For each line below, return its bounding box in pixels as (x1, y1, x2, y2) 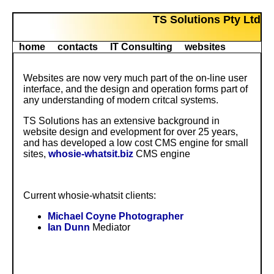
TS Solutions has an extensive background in (23, 116, 220, 126)
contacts (57, 42, 98, 52)
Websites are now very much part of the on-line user (23, 73, 247, 83)
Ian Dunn (48, 222, 90, 232)
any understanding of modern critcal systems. (23, 95, 218, 105)
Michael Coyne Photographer (48, 211, 183, 221)
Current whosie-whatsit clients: (23, 190, 156, 201)
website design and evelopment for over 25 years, (23, 127, 238, 137)
